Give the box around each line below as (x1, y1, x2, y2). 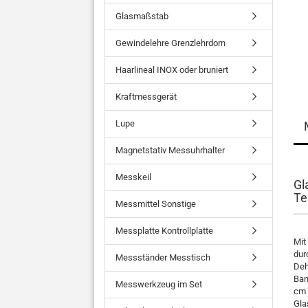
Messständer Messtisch (115, 252, 210, 263)
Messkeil (115, 172, 151, 182)
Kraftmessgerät (115, 91, 177, 102)
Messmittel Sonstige (115, 199, 196, 209)
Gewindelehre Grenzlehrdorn (115, 38, 225, 48)
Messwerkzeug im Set (115, 279, 202, 289)
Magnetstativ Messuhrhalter (115, 145, 225, 155)
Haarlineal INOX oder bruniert (115, 65, 228, 75)
